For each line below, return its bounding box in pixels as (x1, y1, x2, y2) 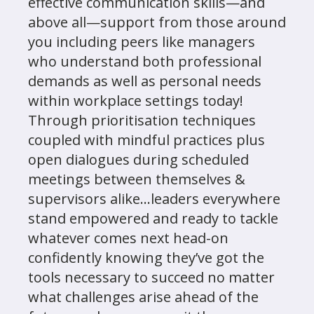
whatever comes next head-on (28, 228, 228, 247)
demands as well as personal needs (28, 71, 261, 90)
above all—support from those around (28, 13, 286, 32)
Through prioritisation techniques (28, 111, 256, 130)
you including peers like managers (28, 32, 255, 51)
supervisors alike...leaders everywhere (28, 189, 280, 208)
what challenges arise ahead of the (28, 287, 259, 306)
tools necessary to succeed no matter (28, 268, 275, 287)
